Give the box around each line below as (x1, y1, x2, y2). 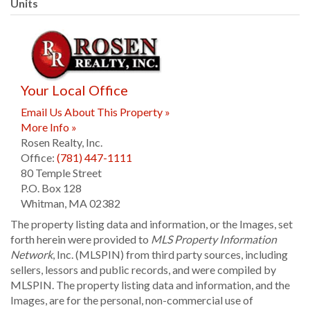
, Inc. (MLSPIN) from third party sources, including (53, 248, 288, 262)
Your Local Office (21, 82, 128, 99)
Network (10, 248, 53, 262)
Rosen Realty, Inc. (21, 136, 102, 149)
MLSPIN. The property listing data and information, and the (10, 278, 290, 292)
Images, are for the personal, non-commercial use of (10, 293, 253, 307)
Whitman (21, 197, 64, 210)
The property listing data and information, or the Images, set (10, 217, 293, 231)
